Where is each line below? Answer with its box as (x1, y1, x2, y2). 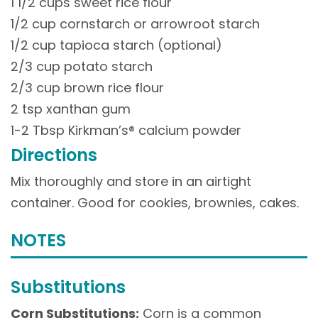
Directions (11, 143, 97, 167)
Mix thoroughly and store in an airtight (11, 172, 251, 190)
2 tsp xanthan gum (11, 99, 131, 118)
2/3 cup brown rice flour (11, 78, 164, 97)
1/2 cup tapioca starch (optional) (11, 35, 222, 54)
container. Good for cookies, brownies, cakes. (11, 193, 299, 212)
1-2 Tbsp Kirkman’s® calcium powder (11, 121, 241, 139)
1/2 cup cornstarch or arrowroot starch (11, 14, 260, 33)
